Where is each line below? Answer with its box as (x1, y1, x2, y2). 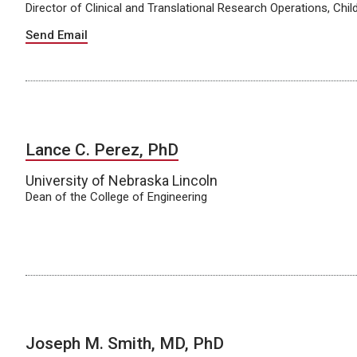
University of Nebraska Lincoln (25, 171, 218, 189)
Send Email (25, 28, 88, 43)
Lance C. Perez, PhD (25, 139, 178, 159)
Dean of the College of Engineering (25, 189, 207, 204)
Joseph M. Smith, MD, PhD (25, 334, 224, 354)
